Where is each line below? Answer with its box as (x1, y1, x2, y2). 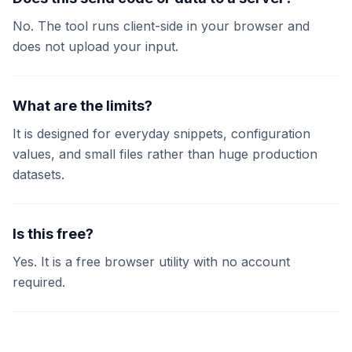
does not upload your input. (13, 38, 178, 54)
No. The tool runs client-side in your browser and (13, 18, 310, 34)
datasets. (13, 167, 64, 182)
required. (13, 274, 65, 290)
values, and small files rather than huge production (13, 146, 317, 162)
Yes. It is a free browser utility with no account (13, 254, 290, 269)
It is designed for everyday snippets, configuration (13, 126, 310, 141)
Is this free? (13, 225, 93, 242)
